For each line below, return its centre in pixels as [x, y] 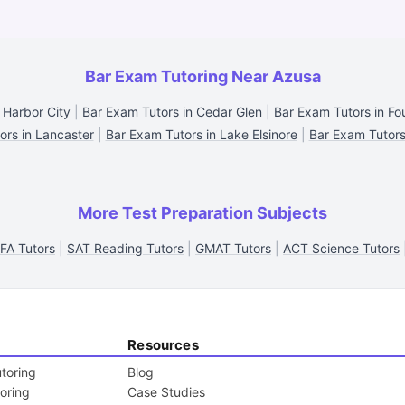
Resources [163, 345]
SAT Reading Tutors [125, 248]
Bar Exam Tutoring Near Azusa [202, 76]
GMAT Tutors [233, 248]
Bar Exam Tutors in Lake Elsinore [201, 134]
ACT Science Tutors [341, 248]
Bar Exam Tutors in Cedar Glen [172, 112]
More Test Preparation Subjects [202, 213]
